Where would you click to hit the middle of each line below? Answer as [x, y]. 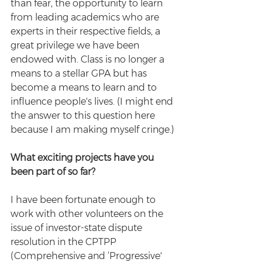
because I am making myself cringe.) [94, 130]
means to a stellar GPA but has [80, 73]
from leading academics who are [86, 17]
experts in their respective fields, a [87, 31]
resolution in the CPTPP [65, 242]
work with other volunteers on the [88, 214]
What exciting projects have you [83, 158]
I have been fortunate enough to [84, 200]
